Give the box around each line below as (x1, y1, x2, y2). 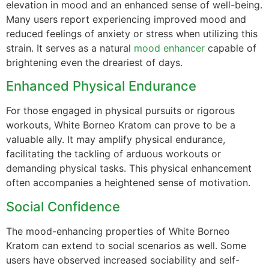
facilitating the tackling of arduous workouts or (6, 148, 221, 160)
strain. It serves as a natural (6, 41, 134, 54)
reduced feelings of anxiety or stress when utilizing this (6, 27, 258, 40)
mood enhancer (134, 41, 205, 54)
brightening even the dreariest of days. (6, 56, 183, 68)
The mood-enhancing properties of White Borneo (6, 225, 230, 237)
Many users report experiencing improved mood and (6, 13, 246, 25)
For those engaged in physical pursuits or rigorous (6, 104, 235, 117)
